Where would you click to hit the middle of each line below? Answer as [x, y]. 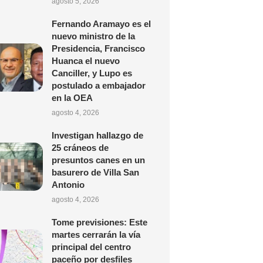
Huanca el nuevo [85, 61]
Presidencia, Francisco [98, 48]
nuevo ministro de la [93, 36]
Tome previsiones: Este [99, 222]
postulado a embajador [98, 85]
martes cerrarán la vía [96, 235]
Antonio [68, 185]
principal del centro [91, 247]
